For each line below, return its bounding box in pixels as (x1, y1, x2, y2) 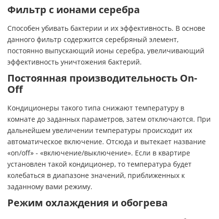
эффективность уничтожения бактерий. (7, 57, 142, 66)
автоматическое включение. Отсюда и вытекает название (7, 136, 206, 146)
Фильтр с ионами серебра (7, 2, 140, 16)
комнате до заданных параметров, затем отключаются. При (7, 114, 211, 124)
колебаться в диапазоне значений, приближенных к (7, 170, 185, 180)
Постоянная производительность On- (7, 71, 197, 85)
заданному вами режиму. (7, 181, 92, 191)
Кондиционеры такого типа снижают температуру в (7, 103, 184, 112)
